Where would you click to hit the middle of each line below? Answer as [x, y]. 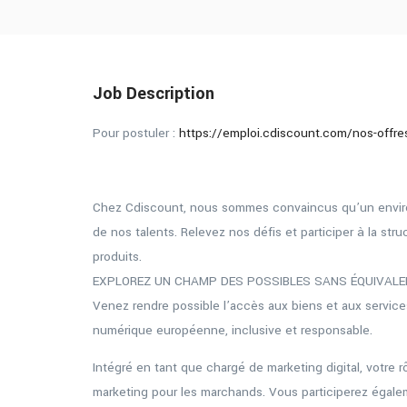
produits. [117, 257]
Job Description [154, 94]
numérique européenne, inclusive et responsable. [233, 330]
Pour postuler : [136, 133]
